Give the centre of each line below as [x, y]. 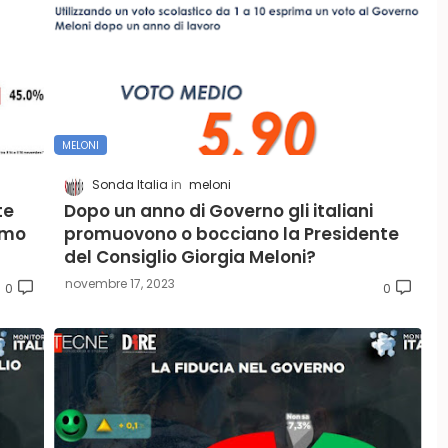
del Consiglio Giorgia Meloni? [190, 256]
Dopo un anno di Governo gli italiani [218, 210]
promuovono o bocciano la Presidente [231, 233]
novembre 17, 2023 [120, 283]
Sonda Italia [130, 185]
